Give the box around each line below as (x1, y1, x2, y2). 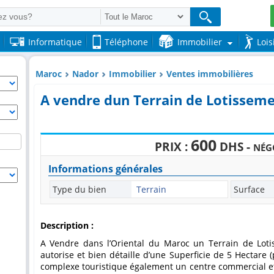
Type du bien (52, 183, 106, 195)
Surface (233, 183, 265, 195)
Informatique (28, 35, 82, 48)
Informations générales (48, 162, 163, 176)
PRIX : (155, 138, 191, 155)
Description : (40, 220, 94, 231)
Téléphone (104, 35, 148, 48)
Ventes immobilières (166, 68, 253, 80)
